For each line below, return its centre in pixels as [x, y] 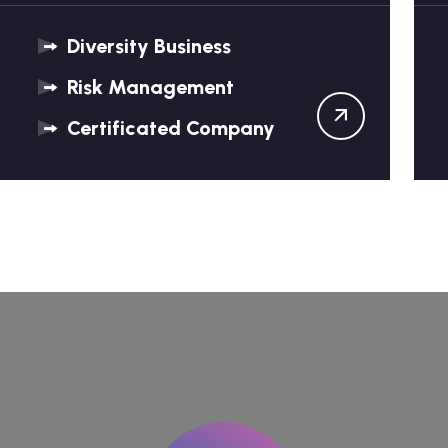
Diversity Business [146, 46]
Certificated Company [168, 128]
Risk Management [147, 87]
